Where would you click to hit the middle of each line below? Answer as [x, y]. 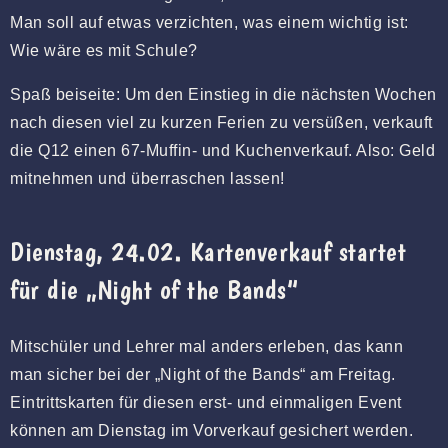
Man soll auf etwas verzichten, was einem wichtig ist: [209, 22]
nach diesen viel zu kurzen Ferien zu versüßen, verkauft [221, 122]
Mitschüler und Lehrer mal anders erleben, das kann [206, 346]
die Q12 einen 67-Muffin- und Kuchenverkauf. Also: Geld [222, 150]
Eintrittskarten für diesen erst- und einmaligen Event [206, 402]
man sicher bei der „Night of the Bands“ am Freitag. [203, 374]
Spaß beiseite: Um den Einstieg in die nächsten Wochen [223, 94]
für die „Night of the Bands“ [154, 289]
